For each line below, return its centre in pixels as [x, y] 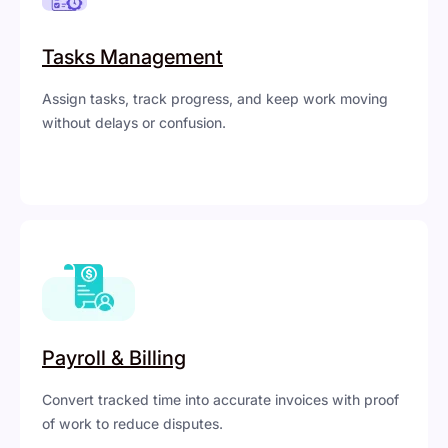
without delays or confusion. [134, 123]
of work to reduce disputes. [132, 424]
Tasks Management [132, 57]
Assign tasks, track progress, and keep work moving [215, 99]
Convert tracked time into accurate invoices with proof [220, 400]
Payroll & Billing [114, 358]
